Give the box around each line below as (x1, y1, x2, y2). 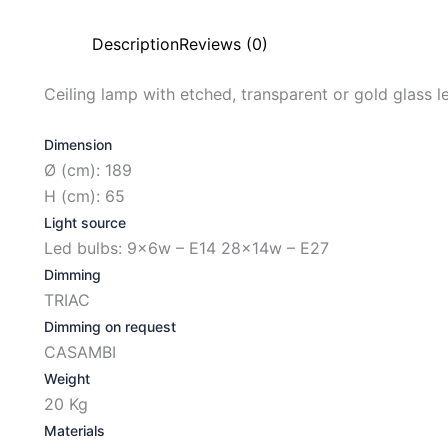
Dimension (44, 136, 112, 153)
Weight (44, 370, 90, 387)
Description (92, 34, 179, 54)
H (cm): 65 (44, 186, 125, 206)
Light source (44, 214, 126, 231)
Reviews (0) (179, 34, 268, 54)
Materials (44, 422, 105, 439)
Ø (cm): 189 (44, 160, 132, 180)
